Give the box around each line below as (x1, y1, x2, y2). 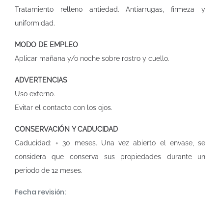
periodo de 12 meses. (15, 166, 82, 174)
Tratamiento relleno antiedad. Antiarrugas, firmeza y (15, 5, 205, 13)
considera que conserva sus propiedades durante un (15, 153, 205, 161)
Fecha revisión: (15, 187, 66, 197)
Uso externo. (15, 90, 55, 98)
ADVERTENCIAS (15, 76, 67, 84)
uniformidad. (15, 19, 55, 27)
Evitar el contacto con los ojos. (15, 104, 112, 111)
